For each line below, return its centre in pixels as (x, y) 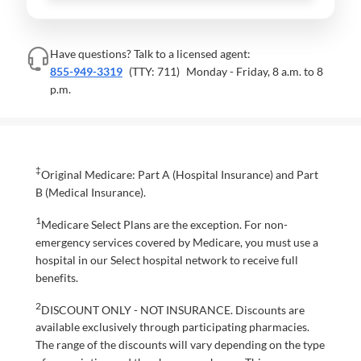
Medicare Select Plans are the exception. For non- (164, 224)
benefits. (57, 277)
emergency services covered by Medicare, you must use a (177, 242)
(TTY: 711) (154, 72)
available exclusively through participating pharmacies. (172, 327)
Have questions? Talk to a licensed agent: (150, 54)
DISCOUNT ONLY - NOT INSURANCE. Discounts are (173, 309)
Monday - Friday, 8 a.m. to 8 (255, 72)
